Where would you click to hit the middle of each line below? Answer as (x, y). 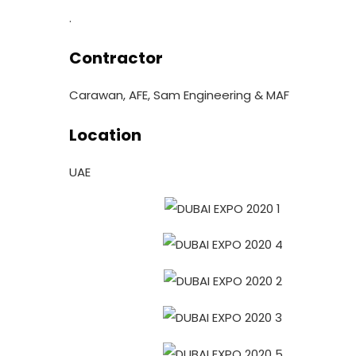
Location (105, 135)
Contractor (116, 58)
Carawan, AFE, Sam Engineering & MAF (179, 95)
